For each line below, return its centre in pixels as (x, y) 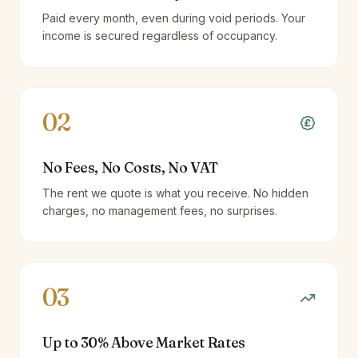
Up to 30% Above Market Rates (144, 342)
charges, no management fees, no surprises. (160, 211)
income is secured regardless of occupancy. (160, 36)
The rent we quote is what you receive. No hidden (175, 193)
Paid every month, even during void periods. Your (174, 18)
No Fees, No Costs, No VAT (130, 167)
